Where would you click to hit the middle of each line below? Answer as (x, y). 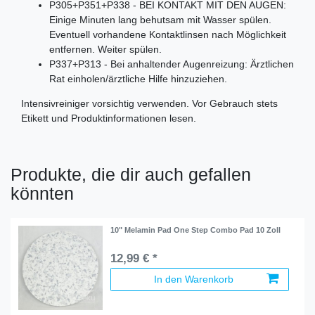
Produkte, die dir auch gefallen (131, 174)
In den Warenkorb (194, 279)
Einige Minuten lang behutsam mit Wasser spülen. (160, 19)
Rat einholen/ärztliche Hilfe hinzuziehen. (138, 78)
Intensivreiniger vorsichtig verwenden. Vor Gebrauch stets (149, 103)
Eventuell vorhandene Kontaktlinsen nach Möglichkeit (168, 34)
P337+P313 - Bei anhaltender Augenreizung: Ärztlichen (172, 64)
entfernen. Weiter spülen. (107, 49)
